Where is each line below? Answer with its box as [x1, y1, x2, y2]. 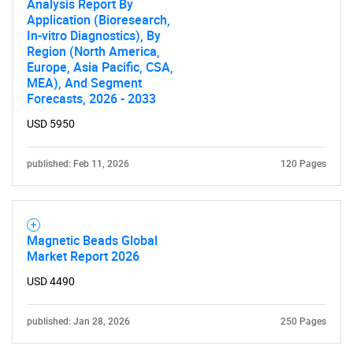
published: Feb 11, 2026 [27, 158, 129, 169]
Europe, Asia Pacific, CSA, [27, 58, 173, 76]
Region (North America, [27, 43, 160, 60]
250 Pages [281, 316, 326, 327]
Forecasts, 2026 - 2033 [27, 90, 156, 107]
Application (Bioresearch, [27, 11, 170, 28]
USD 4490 [27, 275, 75, 288]
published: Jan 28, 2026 [27, 316, 130, 327]
